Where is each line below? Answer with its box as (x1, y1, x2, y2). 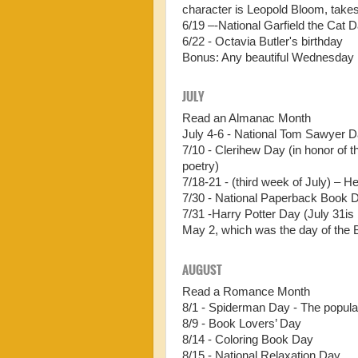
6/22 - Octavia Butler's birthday (182, 34, 343, 48)
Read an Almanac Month (182, 112, 311, 125)
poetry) (182, 160, 219, 173)
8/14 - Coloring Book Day (182, 333, 313, 347)
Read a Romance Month (182, 285, 310, 299)
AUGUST (182, 260, 222, 278)
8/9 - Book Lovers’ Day (182, 317, 301, 331)
